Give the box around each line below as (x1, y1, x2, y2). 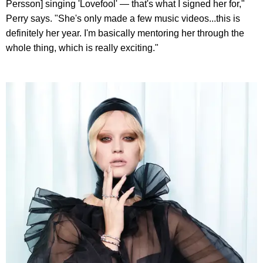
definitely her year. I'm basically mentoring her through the (6, 28, 244, 39)
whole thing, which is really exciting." (6, 43, 159, 53)
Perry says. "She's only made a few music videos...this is (6, 14, 240, 24)
